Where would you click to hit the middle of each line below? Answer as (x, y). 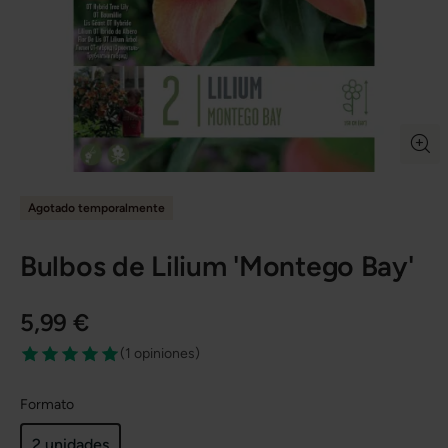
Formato (47, 404)
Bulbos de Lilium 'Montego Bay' (217, 265)
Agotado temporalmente (96, 208)
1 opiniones (160, 353)
